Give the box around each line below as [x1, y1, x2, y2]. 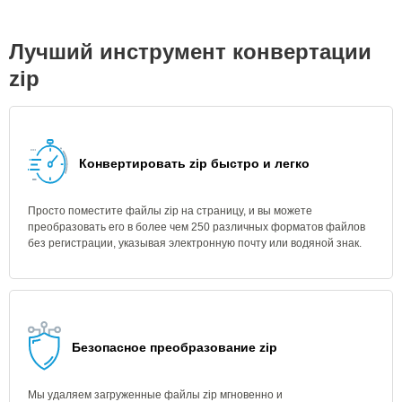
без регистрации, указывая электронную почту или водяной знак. [28, 237, 362, 249]
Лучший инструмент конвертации [9, 39, 371, 64]
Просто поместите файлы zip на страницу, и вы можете [28, 205, 312, 217]
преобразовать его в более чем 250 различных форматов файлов [28, 221, 365, 233]
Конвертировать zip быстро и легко [79, 156, 310, 170]
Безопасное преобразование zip [72, 340, 277, 354]
